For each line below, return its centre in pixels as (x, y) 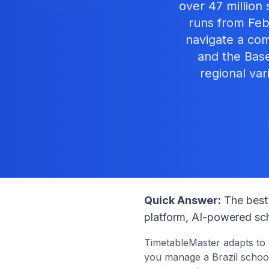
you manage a (177, 257)
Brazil (225, 257)
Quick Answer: (183, 200)
